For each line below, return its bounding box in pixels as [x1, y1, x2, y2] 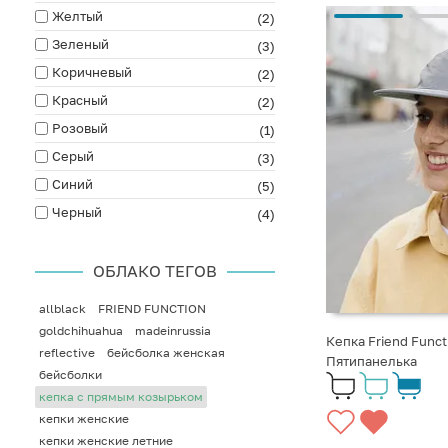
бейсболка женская [107, 344, 225, 360]
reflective [39, 344, 95, 360]
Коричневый [52, 63, 132, 80]
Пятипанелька [326, 352, 418, 369]
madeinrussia [135, 322, 211, 338]
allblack [39, 300, 86, 316]
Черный [52, 203, 102, 220]
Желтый [52, 7, 103, 24]
